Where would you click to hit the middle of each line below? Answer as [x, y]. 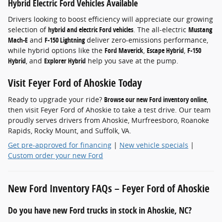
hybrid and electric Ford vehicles [91, 29]
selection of [28, 29]
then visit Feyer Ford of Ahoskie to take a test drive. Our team [109, 110]
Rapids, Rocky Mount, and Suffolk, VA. [70, 131]
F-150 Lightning [65, 40]
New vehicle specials [154, 145]
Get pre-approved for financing [60, 145]
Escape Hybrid [165, 50]
